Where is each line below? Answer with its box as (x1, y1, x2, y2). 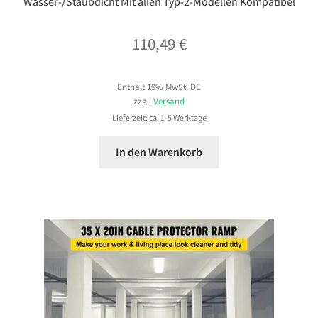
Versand (153, 94, 185, 106)
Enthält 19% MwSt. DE (117, 80, 201, 92)
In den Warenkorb (116, 144, 202, 159)
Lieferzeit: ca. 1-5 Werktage (111, 111, 207, 123)
